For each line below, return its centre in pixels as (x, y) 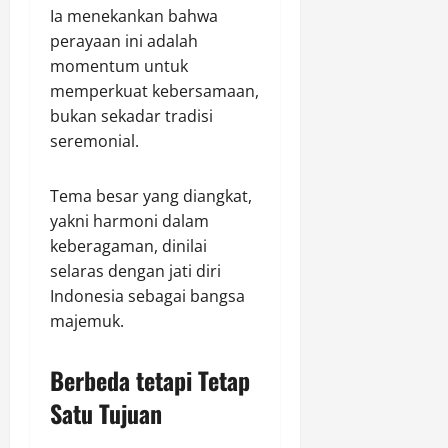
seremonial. (94, 141)
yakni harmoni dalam (129, 221)
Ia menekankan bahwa (134, 16)
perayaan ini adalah (124, 41)
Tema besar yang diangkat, (151, 196)
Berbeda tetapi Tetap (150, 380)
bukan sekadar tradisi (131, 116)
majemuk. (87, 321)
